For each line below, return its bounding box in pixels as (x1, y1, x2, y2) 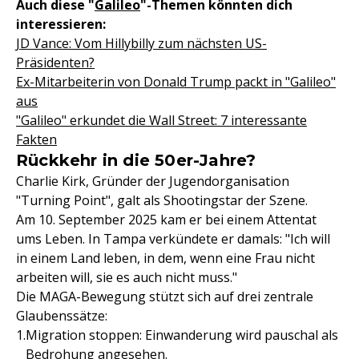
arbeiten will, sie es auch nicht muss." (16, 268, 237, 286)
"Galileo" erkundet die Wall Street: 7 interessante (16, 111, 307, 129)
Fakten (16, 131, 57, 148)
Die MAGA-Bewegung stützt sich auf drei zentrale (16, 288, 313, 305)
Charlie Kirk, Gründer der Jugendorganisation (16, 172, 289, 190)
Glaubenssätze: (16, 307, 107, 325)
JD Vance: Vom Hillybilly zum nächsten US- (16, 34, 267, 52)
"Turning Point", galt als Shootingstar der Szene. (16, 192, 308, 209)
